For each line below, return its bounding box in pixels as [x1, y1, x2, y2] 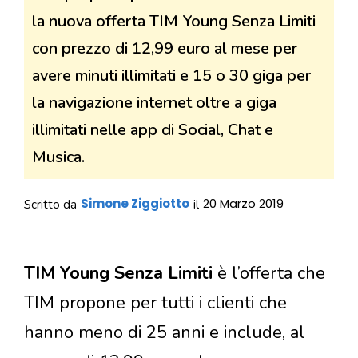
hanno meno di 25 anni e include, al [24, 320, 305, 345]
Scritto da [24, 196, 77, 213]
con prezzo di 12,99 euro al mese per [32, 37, 297, 59]
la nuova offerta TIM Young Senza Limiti [32, 10, 316, 32]
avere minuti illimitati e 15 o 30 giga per [32, 64, 311, 86]
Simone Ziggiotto [81, 194, 189, 212]
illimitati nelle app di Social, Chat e [32, 118, 273, 141]
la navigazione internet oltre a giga [32, 91, 276, 113]
